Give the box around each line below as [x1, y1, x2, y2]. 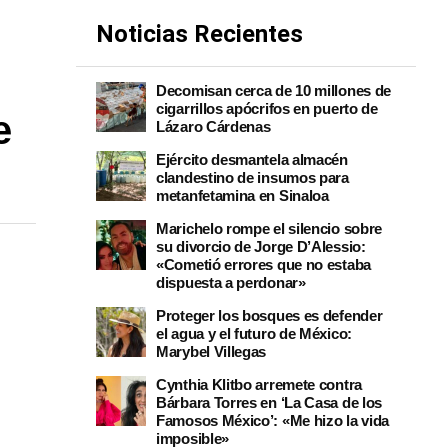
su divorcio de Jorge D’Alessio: [156, 238, 366, 255]
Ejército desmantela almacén [156, 151, 348, 168]
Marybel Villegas [156, 343, 267, 360]
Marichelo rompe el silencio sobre [156, 220, 383, 237]
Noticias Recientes [96, 20, 303, 48]
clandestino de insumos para [156, 169, 349, 186]
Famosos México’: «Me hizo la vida [156, 412, 390, 429]
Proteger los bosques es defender [156, 307, 383, 324]
